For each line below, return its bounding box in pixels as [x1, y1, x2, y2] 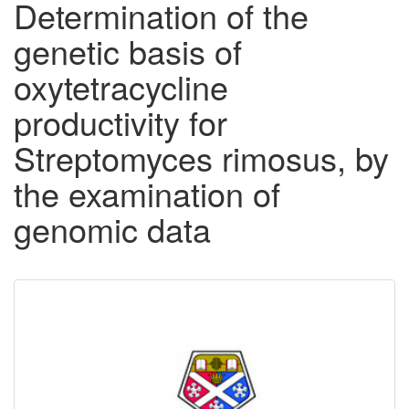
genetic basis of [14, 27, 242, 75]
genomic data [14, 205, 211, 253]
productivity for [14, 99, 227, 146]
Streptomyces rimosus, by [14, 134, 389, 182]
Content [27, 319, 124, 359]
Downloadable [27, 288, 204, 329]
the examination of [14, 170, 280, 217]
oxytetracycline [14, 63, 228, 110]
